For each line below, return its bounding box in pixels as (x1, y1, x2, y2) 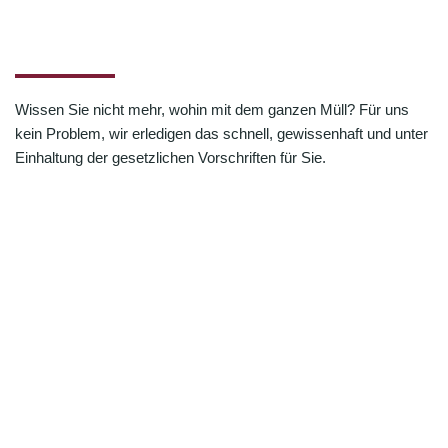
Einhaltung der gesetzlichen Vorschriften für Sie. (15, 149, 326, 167)
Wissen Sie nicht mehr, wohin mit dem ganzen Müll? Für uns (15, 101, 409, 119)
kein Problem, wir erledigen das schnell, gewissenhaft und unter (15, 125, 428, 143)
